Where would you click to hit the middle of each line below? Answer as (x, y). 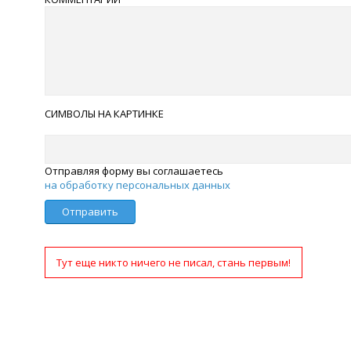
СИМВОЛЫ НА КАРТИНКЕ (104, 114)
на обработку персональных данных (138, 185)
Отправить (90, 212)
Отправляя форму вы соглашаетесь (134, 171)
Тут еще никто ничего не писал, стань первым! (174, 262)
